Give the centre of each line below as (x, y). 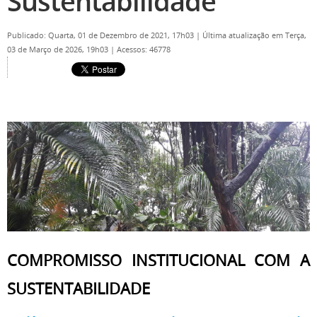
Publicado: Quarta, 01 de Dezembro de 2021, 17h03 (102, 35)
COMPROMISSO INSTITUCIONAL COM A (158, 260)
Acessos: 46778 (144, 50)
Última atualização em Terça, (254, 35)
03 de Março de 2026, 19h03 (59, 50)
